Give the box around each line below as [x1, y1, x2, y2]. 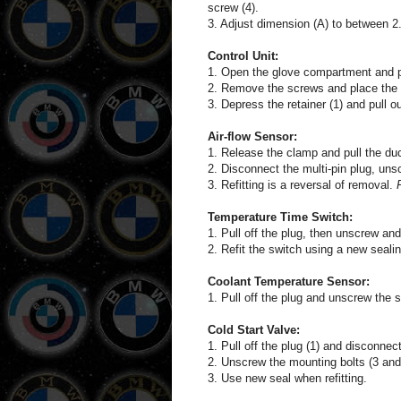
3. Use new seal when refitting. [208, 371, 367, 385]
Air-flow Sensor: [208, 129, 297, 143]
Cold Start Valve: [208, 322, 300, 337]
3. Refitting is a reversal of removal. [208, 177, 397, 192]
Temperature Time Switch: [208, 209, 353, 224]
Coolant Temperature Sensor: [208, 274, 370, 288]
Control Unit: [208, 48, 278, 63]
